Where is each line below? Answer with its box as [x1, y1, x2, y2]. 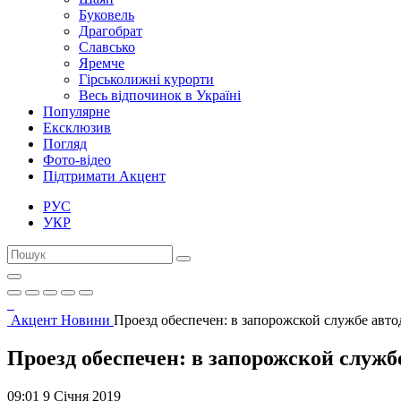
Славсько [79, 39, 135, 55]
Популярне [43, 104, 110, 119]
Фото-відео [43, 152, 111, 167]
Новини [61, 312, 110, 328]
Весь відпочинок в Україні [79, 88, 241, 103]
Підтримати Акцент [43, 168, 166, 183]
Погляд [43, 136, 87, 151]
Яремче [79, 55, 124, 71]
